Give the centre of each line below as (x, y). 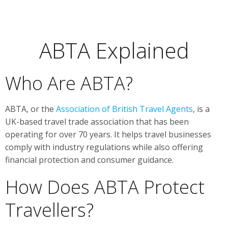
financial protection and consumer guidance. (89, 160)
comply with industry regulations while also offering (104, 147)
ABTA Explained (114, 50)
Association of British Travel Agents (124, 109)
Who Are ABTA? (69, 83)
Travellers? (49, 210)
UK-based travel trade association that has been (97, 121)
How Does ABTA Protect (105, 187)
